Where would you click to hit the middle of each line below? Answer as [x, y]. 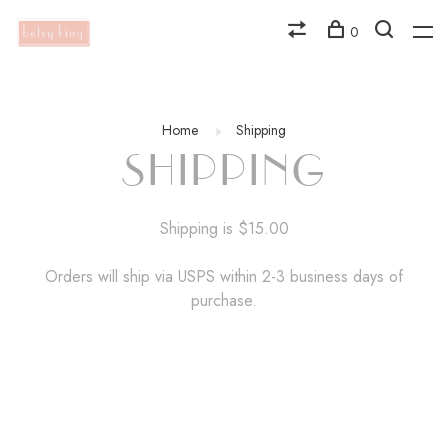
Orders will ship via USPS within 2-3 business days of [224, 276]
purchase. [224, 300]
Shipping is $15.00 [224, 228]
